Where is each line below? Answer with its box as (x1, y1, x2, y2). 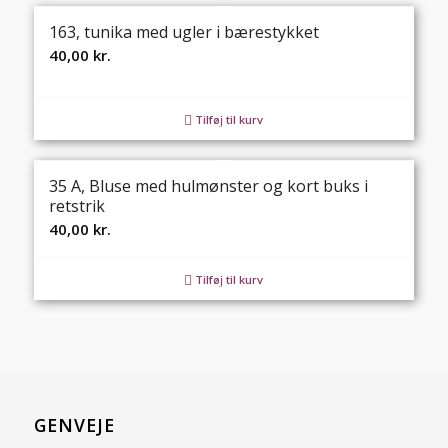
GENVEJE (33, 413, 115, 437)
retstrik (48, 195, 105, 217)
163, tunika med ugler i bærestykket (48, 21, 319, 43)
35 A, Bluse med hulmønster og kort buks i (48, 175, 368, 197)
